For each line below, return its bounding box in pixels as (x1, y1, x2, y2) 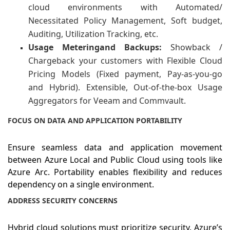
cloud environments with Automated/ (28, 2, 222, 13)
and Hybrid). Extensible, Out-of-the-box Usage (28, 82, 222, 93)
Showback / (170, 42, 222, 53)
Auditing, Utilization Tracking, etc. (28, 28, 158, 40)
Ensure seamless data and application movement (8, 142, 222, 154)
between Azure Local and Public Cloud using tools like (8, 154, 222, 166)
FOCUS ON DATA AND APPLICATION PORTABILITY (8, 116, 182, 126)
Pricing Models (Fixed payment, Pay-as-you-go (28, 68, 222, 80)
